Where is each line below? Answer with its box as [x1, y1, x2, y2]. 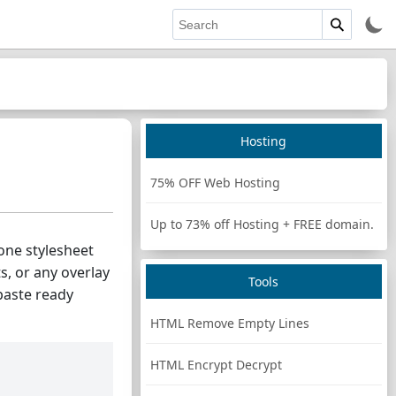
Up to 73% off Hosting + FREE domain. [149, 216, 374, 232]
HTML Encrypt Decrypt [149, 356, 282, 373]
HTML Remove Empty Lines [149, 315, 309, 331]
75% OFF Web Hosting [149, 174, 280, 191]
